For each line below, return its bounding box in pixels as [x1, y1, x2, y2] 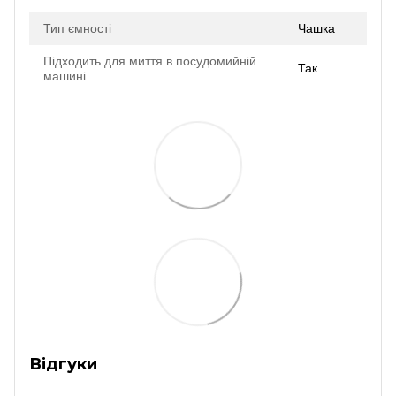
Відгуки [29, 354, 97, 374]
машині [43, 68, 86, 83]
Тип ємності [43, 20, 111, 35]
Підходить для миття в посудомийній [43, 53, 256, 68]
